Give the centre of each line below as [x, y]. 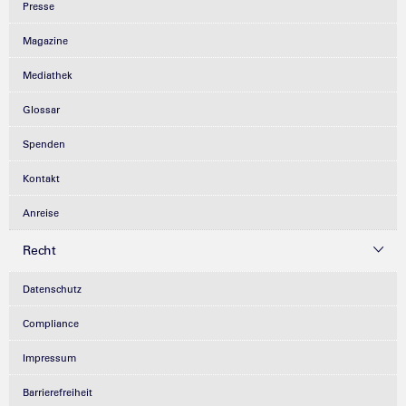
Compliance [51, 323]
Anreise [41, 213]
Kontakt [41, 178]
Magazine [45, 40]
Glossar [41, 109]
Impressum [49, 358]
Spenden [44, 144]
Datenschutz [52, 289]
